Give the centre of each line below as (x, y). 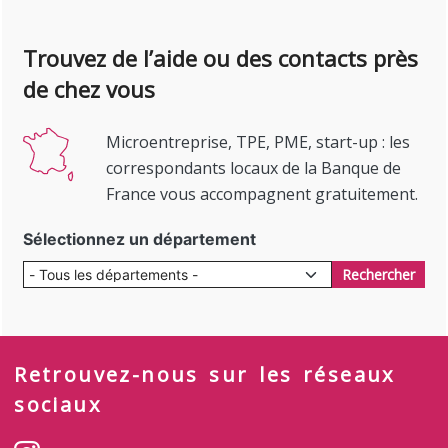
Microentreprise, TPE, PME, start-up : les (258, 142)
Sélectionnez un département (140, 239)
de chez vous (89, 89)
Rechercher (378, 275)
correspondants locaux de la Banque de (254, 168)
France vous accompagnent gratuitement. (262, 194)
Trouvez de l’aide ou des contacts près (221, 58)
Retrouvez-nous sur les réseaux (204, 375)
